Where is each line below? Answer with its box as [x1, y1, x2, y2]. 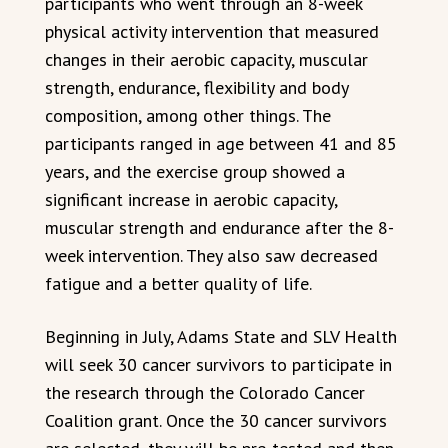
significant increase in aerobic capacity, [45, 187, 337, 211]
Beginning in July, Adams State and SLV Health [45, 324, 397, 348]
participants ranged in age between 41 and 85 [45, 131, 397, 155]
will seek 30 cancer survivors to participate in [45, 352, 392, 376]
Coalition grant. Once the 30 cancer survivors [45, 408, 387, 432]
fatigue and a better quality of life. [45, 271, 312, 295]
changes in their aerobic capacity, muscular [45, 47, 368, 71]
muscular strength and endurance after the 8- [45, 215, 394, 239]
